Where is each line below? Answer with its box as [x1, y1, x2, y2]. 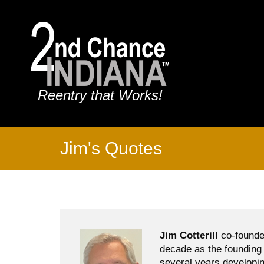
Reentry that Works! [37, 87, 163, 104]
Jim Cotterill [159, 229, 218, 241]
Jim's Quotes [60, 138, 162, 159]
